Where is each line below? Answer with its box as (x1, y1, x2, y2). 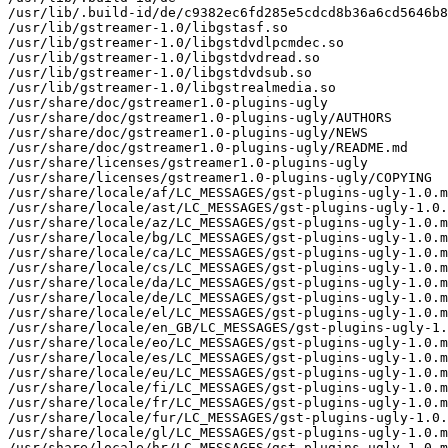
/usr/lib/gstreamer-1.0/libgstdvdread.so (8, 49, 320, 65)
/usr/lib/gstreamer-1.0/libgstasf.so (8, 19, 288, 35)
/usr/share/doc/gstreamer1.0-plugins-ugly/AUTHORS (8, 109, 392, 125)
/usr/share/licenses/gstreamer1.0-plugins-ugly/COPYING (8, 169, 432, 185)
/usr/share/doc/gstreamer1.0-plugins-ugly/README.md (8, 139, 408, 155)
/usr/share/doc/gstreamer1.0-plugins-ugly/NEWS (8, 124, 368, 140)
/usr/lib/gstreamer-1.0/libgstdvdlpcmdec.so (8, 34, 344, 50)
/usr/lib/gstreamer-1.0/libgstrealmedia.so (8, 79, 336, 95)
